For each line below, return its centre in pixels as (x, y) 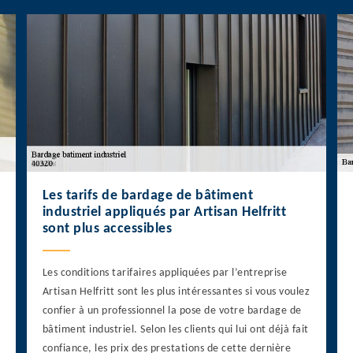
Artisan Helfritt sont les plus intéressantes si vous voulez (176, 292)
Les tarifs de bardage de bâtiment (148, 196)
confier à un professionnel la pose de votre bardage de (172, 311)
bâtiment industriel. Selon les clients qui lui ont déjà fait (175, 330)
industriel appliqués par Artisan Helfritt (164, 213)
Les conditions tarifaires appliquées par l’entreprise (165, 273)
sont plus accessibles (107, 229)
